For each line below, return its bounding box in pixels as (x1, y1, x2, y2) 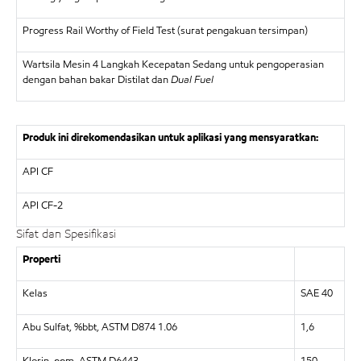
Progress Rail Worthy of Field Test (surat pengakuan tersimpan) (22, 23, 308, 38)
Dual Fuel (170, 73, 214, 87)
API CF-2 (22, 198, 63, 213)
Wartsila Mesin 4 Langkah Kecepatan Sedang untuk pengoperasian (22, 57, 324, 72)
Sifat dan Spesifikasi (16, 226, 116, 242)
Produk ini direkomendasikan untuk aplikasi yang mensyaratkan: (22, 131, 318, 145)
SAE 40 (300, 285, 333, 301)
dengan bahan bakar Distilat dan (22, 73, 171, 87)
